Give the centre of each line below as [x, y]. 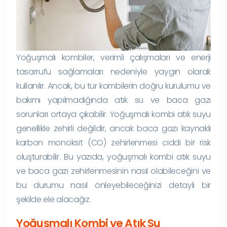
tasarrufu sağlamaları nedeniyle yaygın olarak [113, 71]
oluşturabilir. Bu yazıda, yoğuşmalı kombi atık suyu [113, 157]
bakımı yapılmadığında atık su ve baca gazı [113, 100]
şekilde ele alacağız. [54, 199]
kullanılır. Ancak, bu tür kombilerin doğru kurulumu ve [113, 86]
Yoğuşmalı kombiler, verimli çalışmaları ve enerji [113, 57]
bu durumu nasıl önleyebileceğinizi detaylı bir [113, 185]
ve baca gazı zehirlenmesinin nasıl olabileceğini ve [113, 171]
